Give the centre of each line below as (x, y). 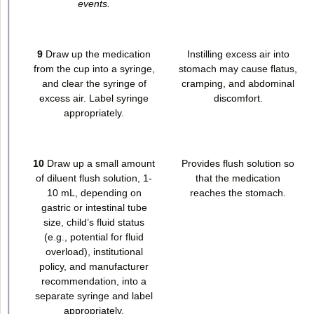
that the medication (238, 178)
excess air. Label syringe (94, 98)
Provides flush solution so (238, 163)
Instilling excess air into (238, 54)
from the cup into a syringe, (94, 68)
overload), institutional (94, 251)
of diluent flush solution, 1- (94, 178)
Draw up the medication (97, 54)
